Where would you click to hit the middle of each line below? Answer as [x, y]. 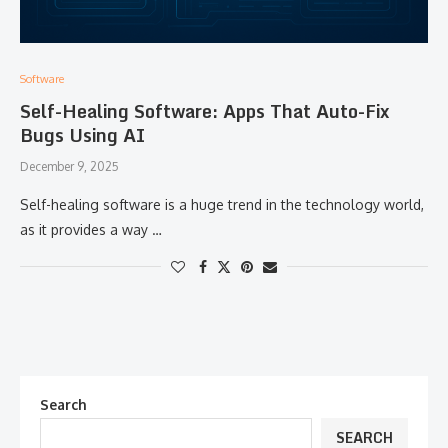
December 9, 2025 [69, 166]
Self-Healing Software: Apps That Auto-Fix [205, 111]
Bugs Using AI [82, 135]
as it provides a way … [91, 229]
